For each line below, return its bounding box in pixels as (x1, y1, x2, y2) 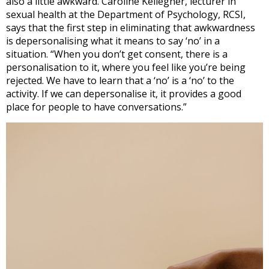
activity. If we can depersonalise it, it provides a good (6, 86, 241, 100)
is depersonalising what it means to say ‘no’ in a (6, 34, 220, 47)
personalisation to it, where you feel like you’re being (6, 60, 246, 74)
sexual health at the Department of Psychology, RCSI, (6, 7, 246, 21)
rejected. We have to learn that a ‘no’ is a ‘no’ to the (6, 73, 234, 87)
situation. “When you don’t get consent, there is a (6, 47, 228, 61)
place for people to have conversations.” (6, 100, 187, 113)
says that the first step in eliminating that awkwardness (6, 20, 255, 34)
